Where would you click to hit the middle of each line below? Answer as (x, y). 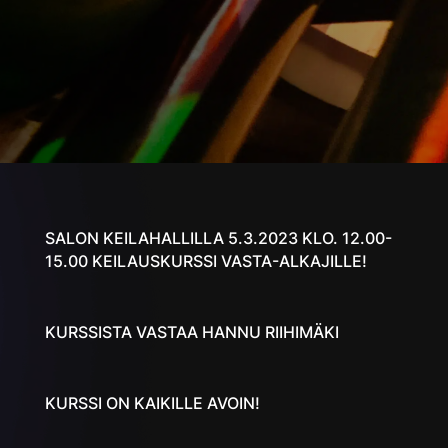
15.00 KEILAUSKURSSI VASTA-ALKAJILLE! (205, 260)
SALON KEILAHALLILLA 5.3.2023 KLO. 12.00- (218, 237)
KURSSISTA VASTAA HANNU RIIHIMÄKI (191, 331)
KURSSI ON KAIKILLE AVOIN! (152, 402)
